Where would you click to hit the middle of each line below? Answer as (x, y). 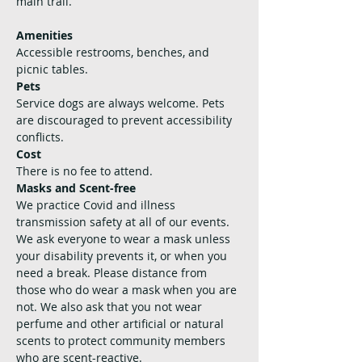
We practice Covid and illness (97, 204)
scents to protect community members (122, 340)
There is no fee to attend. (86, 170)
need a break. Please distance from (113, 272)
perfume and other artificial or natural (122, 323)
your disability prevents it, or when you (123, 255)
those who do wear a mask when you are (128, 289)
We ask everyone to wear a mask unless (125, 238)
